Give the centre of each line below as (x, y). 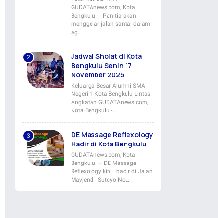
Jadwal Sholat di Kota (106, 56)
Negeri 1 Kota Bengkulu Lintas (111, 94)
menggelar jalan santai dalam (111, 24)
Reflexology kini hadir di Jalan (112, 171)
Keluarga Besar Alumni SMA (108, 86)
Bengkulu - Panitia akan (104, 16)
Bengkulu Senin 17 (101, 65)
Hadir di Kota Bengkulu (109, 144)
